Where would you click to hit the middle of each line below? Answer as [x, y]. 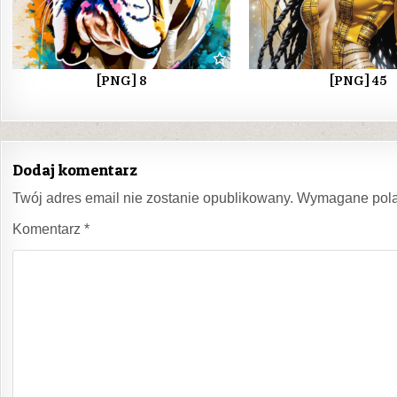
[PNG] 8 [121, 80]
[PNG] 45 [358, 80]
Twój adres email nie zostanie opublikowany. [153, 198]
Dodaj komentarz [75, 169]
